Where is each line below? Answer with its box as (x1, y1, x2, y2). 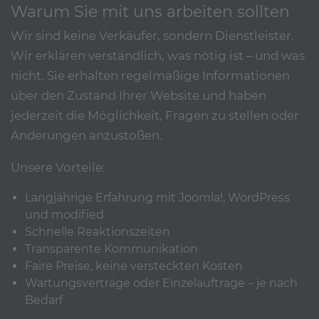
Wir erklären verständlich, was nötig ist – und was (11, 48, 305, 63)
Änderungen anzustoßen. (11, 128, 162, 143)
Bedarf (25, 293, 63, 307)
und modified (25, 207, 104, 221)
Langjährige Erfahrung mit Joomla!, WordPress (25, 190, 290, 204)
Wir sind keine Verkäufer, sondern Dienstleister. (11, 28, 294, 43)
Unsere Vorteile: (11, 160, 105, 175)
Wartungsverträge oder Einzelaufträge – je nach (25, 276, 298, 290)
